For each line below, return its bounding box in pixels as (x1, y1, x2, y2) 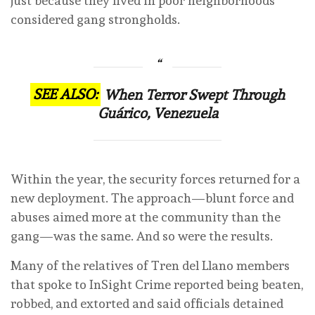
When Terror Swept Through (104, 86, 285, 103)
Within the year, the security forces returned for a (11, 171, 300, 186)
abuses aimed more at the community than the (11, 209, 281, 224)
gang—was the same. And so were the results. (11, 228, 276, 243)
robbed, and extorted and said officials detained (11, 295, 283, 311)
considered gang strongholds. (11, 11, 180, 27)
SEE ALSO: (33, 86, 98, 103)
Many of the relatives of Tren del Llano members (11, 257, 290, 273)
